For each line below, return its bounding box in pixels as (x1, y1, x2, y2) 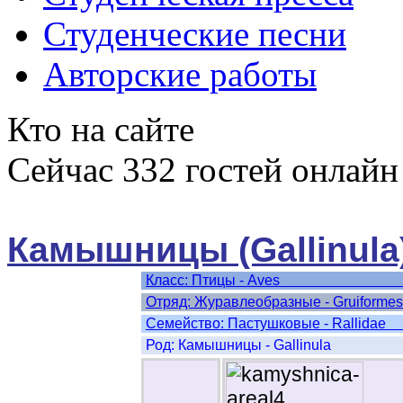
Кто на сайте (7, 110, 194, 148)
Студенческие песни (43, 14, 346, 53)
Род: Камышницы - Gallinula (146, 337, 331, 353)
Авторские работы (43, 55, 317, 94)
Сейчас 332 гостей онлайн (7, 150, 399, 189)
